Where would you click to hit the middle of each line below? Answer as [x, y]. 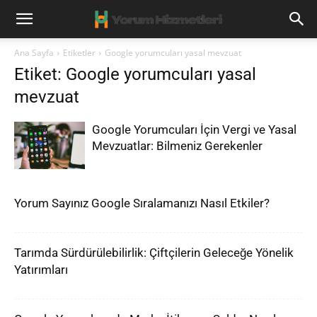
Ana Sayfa [34, 53]
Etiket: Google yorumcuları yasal [135, 74]
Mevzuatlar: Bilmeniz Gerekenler [177, 146]
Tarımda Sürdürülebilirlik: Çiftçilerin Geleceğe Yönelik [154, 253]
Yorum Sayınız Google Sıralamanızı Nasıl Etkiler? [142, 203]
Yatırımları [41, 270]
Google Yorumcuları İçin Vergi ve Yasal [194, 129]
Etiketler [79, 53]
